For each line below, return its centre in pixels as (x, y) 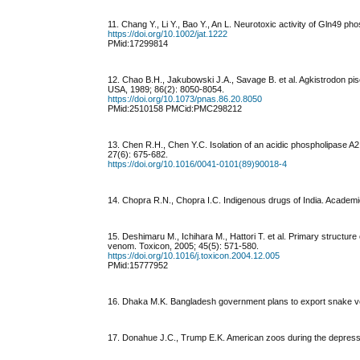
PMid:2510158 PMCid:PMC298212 (175, 109)
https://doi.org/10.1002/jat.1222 (168, 34)
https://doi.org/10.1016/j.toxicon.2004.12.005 (194, 256)
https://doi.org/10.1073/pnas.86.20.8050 (185, 99)
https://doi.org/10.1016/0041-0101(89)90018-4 (198, 164)
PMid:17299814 (138, 44)
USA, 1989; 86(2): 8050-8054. (166, 90)
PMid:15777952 (138, 266)
